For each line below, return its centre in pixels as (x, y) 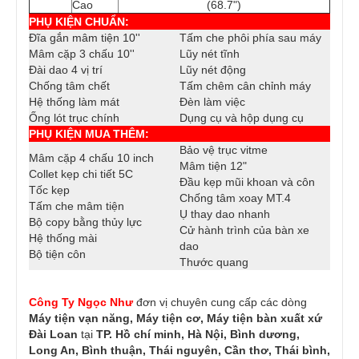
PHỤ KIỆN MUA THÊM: (89, 134)
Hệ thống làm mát (74, 102)
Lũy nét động (213, 70)
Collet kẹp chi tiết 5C (81, 174)
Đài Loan (53, 335)
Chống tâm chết (69, 86)
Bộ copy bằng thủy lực (85, 222)
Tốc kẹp (49, 190)
